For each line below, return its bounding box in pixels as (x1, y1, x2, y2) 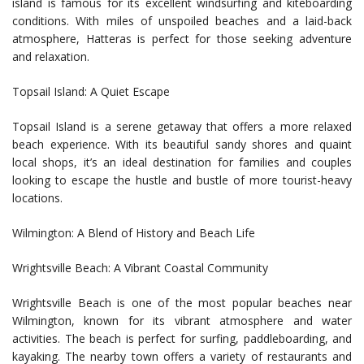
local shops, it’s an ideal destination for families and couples (12, 154, 352, 171)
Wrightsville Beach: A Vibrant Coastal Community (12, 260, 268, 276)
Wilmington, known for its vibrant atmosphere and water (12, 313, 352, 329)
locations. (12, 190, 63, 206)
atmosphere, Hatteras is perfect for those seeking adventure (12, 31, 352, 47)
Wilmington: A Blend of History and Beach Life (12, 225, 255, 241)
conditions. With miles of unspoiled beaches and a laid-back (12, 13, 352, 29)
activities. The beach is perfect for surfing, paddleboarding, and (12, 331, 352, 347)
